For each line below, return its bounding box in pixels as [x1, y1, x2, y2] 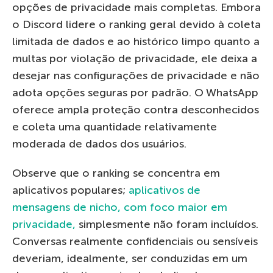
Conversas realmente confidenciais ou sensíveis [12, 234, 258, 248]
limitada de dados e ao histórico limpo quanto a [12, 34, 260, 48]
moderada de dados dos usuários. [12, 136, 186, 151]
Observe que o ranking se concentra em [12, 166, 220, 180]
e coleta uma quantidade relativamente [12, 119, 217, 133]
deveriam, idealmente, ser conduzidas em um [12, 251, 247, 265]
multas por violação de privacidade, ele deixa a [12, 51, 257, 65]
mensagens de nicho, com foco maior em [12, 200, 227, 214]
